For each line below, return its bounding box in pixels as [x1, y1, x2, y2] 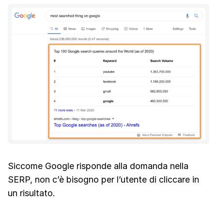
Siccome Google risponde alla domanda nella [8, 161, 188, 171]
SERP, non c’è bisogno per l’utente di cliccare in [8, 174, 199, 185]
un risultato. [8, 188, 55, 199]
